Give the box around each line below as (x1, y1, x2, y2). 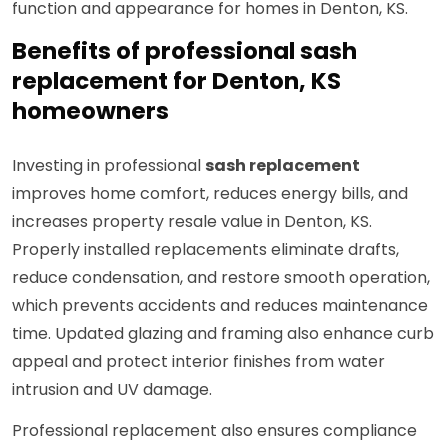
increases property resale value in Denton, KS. (12, 210, 372, 234)
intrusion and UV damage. (12, 378, 212, 402)
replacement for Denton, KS (12, 65, 341, 98)
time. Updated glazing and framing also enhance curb (12, 322, 434, 346)
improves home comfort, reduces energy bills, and (12, 182, 408, 206)
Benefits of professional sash (12, 35, 357, 68)
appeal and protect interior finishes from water (12, 350, 385, 374)
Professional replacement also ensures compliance (12, 419, 417, 443)
